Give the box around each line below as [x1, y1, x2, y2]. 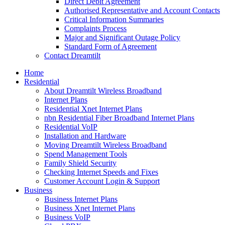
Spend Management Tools [44, 150, 127, 158]
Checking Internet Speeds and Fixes [44, 168, 158, 176]
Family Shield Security [44, 159, 117, 167]
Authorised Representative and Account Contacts [64, 6, 220, 15]
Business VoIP [44, 213, 90, 221]
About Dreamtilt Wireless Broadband [44, 86, 162, 95]
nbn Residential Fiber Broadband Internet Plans [44, 114, 194, 122]
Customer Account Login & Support [44, 177, 160, 185]
